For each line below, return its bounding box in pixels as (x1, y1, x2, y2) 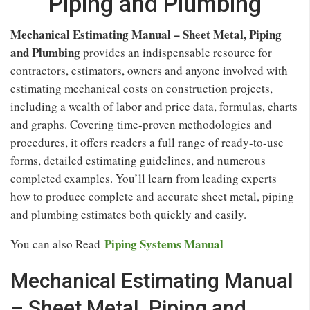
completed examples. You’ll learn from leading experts (10, 170, 277, 186)
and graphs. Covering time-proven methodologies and (10, 116, 272, 132)
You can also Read (10, 235, 104, 252)
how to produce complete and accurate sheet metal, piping (10, 188, 294, 204)
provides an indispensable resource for (80, 44, 272, 60)
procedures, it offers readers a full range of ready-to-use (10, 134, 284, 150)
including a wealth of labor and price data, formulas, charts (10, 98, 298, 114)
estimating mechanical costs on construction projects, (10, 80, 273, 96)
